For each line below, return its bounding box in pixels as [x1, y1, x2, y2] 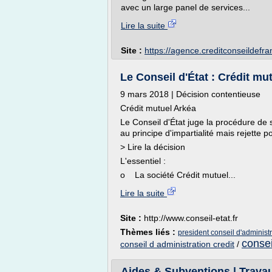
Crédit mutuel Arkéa [120, 103, 196, 113]
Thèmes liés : [120, 227, 178, 237]
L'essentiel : [120, 156, 166, 166]
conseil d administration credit [120, 239, 234, 249]
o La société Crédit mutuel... [120, 170, 236, 180]
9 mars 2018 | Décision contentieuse [120, 89, 260, 99]
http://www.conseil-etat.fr [144, 213, 238, 223]
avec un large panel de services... [121, 2, 250, 12]
